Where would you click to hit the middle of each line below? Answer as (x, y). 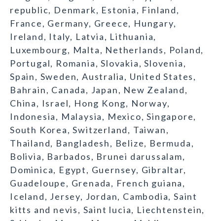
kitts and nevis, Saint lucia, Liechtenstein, (108, 210)
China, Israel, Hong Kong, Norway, (90, 103)
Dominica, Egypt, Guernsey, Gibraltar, (98, 170)
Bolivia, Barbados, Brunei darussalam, (98, 157)
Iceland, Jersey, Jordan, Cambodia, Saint (104, 197)
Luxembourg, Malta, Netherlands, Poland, (107, 50)
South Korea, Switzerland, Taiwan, (90, 130)
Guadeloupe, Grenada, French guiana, (98, 183)
